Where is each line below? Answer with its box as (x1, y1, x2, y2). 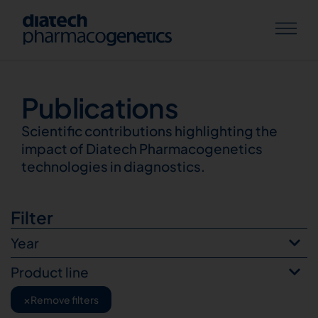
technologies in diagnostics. (21, 158, 205, 175)
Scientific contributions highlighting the (21, 122, 278, 139)
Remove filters (31, 293, 99, 306)
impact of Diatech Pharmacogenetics (21, 140, 263, 157)
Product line (11, 263, 89, 280)
